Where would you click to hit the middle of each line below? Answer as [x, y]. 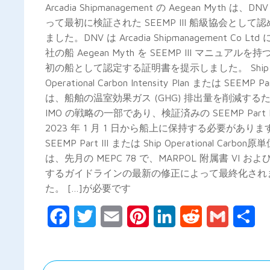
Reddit [216, 217]
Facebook [90, 217]
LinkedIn [193, 217]
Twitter [113, 217]
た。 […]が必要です [88, 188]
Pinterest [169, 217]
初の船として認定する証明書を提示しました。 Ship [157, 68]
